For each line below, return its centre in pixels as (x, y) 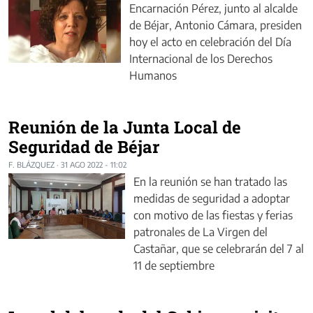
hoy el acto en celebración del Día (210, 42)
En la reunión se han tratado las (210, 182)
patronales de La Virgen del (200, 232)
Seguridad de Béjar (84, 147)
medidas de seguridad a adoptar (211, 199)
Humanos (153, 76)
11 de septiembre (174, 266)
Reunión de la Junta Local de (125, 128)
